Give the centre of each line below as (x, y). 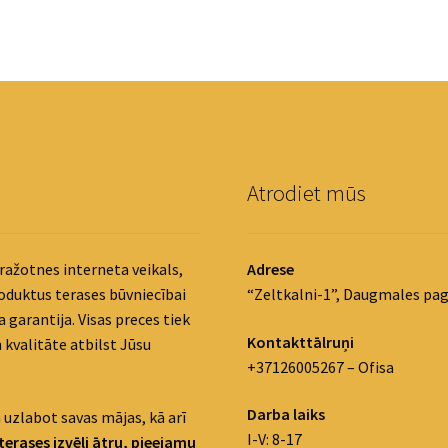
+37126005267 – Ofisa (321, 366)
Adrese (271, 268)
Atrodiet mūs (307, 192)
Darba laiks (286, 414)
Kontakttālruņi (301, 341)
